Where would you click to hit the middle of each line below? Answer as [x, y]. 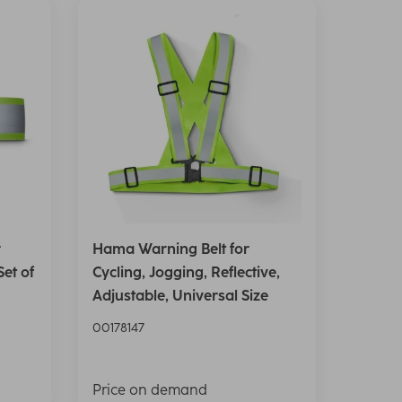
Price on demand [149, 390]
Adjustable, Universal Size [180, 296]
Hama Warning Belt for [170, 249]
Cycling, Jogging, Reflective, [186, 273]
